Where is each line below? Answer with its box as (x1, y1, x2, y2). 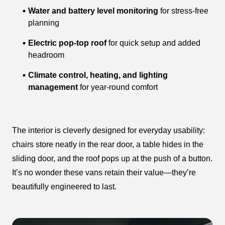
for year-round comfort (78, 83, 158, 92)
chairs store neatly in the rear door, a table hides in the (12, 140, 203, 149)
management (28, 83, 78, 92)
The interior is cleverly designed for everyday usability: (12, 126, 205, 135)
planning (28, 19, 59, 28)
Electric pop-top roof (28, 39, 106, 48)
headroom (28, 51, 64, 60)
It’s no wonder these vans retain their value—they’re (12, 168, 196, 177)
